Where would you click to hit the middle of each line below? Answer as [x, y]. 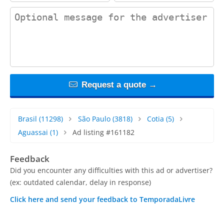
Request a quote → [118, 84]
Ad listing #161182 [103, 132]
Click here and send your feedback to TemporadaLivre [102, 199]
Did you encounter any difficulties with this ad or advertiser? [111, 170]
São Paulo [94, 118]
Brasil [27, 118]
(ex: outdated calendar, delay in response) [80, 182]
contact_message [40, 11]
